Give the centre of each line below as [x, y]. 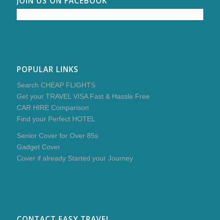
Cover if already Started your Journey [75, 158]
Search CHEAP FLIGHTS [56, 85]
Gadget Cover [38, 147]
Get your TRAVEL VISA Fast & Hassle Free [83, 96]
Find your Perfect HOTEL [56, 119]
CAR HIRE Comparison [53, 107]
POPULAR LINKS [47, 69]
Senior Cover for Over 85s [57, 136]
